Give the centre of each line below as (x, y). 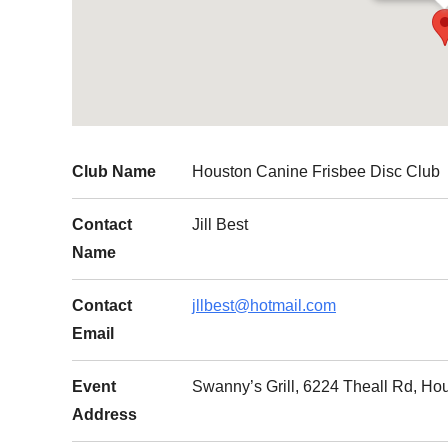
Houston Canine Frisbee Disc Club (316, 171)
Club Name (114, 171)
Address (104, 414)
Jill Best (220, 224)
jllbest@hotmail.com (264, 305)
